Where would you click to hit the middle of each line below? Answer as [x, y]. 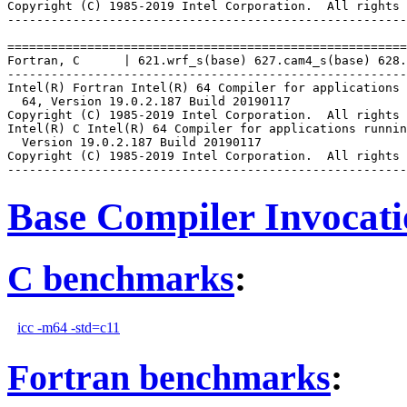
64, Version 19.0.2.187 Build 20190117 [149, 102]
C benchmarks [121, 279]
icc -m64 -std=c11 [69, 327]
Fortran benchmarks [169, 377]
